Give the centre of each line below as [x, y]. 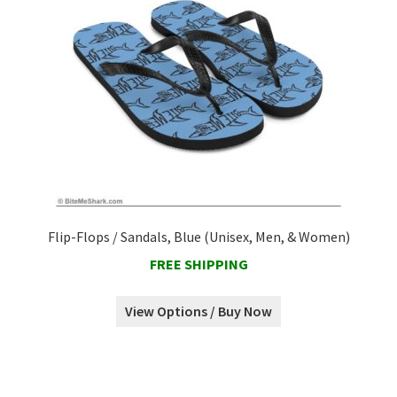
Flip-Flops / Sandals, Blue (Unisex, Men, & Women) [198, 237]
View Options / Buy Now [198, 311]
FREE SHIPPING [198, 265]
